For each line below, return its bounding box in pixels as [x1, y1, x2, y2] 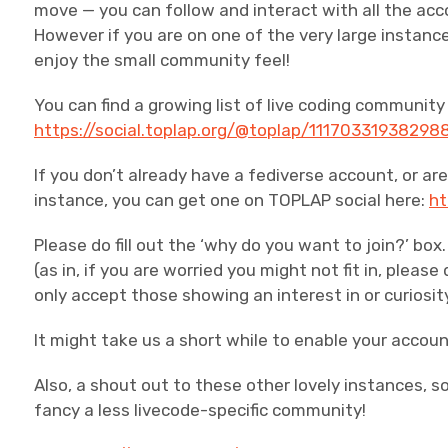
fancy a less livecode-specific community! [34, 400, 367, 420]
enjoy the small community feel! [34, 50, 291, 70]
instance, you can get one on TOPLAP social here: [34, 190, 430, 210]
